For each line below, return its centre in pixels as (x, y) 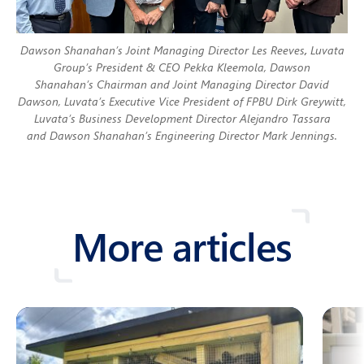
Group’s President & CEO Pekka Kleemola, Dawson (182, 67)
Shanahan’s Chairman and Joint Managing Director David (182, 84)
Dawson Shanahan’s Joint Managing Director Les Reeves (162, 50)
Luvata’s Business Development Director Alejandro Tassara (182, 118)
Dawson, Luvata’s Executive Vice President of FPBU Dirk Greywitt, (182, 101)
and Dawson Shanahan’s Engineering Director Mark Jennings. (182, 135)
